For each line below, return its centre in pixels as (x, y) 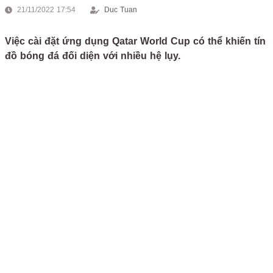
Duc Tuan (121, 10)
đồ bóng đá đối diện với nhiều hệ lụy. (93, 56)
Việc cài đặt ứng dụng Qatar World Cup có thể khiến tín (135, 41)
